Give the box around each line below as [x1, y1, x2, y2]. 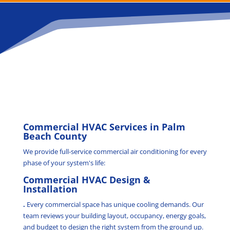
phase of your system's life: [23, 158, 105, 168]
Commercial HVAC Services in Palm [23, 121, 185, 133]
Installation [23, 183, 78, 196]
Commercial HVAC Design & [23, 174, 150, 186]
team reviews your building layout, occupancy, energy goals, [23, 211, 206, 221]
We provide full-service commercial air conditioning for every [23, 147, 207, 157]
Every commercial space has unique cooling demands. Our [25, 200, 204, 209]
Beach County [23, 130, 87, 143]
